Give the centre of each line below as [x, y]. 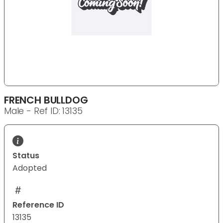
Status [26, 156]
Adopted [30, 168]
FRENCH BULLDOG [46, 100]
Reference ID [38, 205]
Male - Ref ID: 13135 [43, 111]
